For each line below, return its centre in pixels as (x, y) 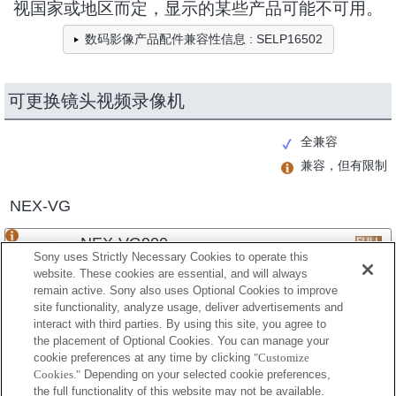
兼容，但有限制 (344, 165)
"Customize (282, 358)
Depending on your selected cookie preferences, (206, 374)
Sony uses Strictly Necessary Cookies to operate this (171, 257)
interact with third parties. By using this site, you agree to (180, 324)
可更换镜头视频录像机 (96, 100)
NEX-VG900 (124, 243)
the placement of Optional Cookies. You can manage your (182, 341)
